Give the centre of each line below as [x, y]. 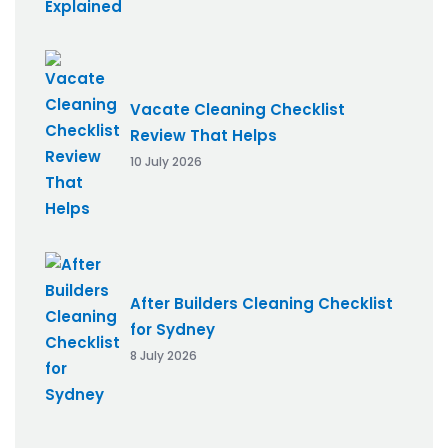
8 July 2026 [163, 356]
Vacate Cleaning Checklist [237, 110]
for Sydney [172, 330]
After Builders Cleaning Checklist [261, 304]
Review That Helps [203, 136]
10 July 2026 [166, 162]
